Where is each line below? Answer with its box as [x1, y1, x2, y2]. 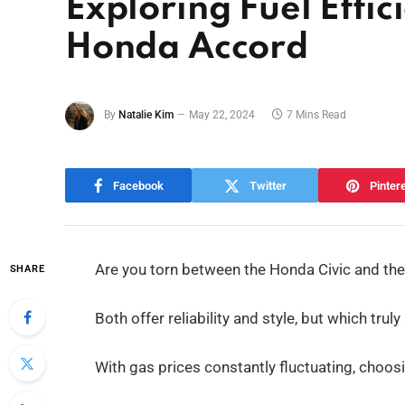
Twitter [249, 178, 287, 193]
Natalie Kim [118, 108, 174, 122]
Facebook [112, 178, 164, 193]
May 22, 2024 [189, 108, 255, 122]
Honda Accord [65, 30, 308, 66]
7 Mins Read [287, 108, 346, 122]
